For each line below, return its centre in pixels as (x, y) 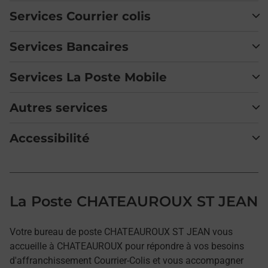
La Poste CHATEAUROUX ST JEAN (134, 201)
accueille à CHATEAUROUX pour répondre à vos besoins (127, 246)
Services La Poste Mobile (88, 77)
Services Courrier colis (80, 16)
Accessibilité (50, 138)
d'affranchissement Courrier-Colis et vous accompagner (127, 261)
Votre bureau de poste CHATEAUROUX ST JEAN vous (121, 232)
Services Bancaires (69, 47)
